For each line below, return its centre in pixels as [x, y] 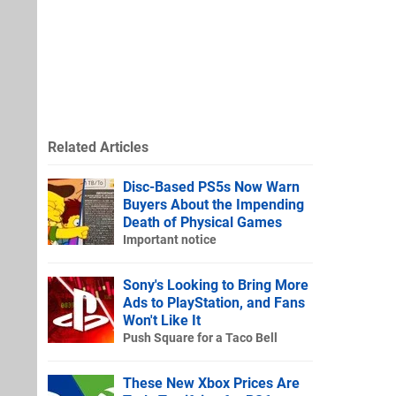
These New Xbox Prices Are [211, 383]
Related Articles [98, 147]
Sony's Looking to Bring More [216, 285]
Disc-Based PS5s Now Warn [211, 187]
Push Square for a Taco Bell [200, 338]
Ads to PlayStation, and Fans [214, 302]
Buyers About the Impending [213, 204]
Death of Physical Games [202, 222]
